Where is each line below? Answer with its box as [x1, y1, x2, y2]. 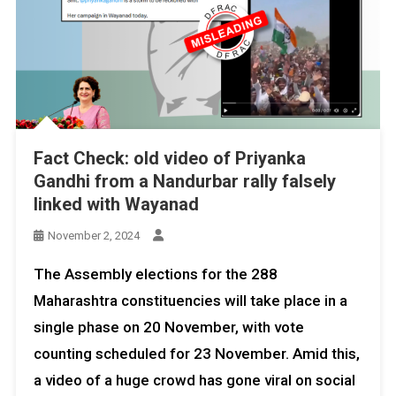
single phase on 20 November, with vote [33, 317, 304, 336]
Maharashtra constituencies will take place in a [33, 291, 347, 309]
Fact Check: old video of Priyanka [33, 147, 306, 169]
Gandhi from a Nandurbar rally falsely [33, 170, 336, 192]
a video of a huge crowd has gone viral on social [33, 370, 355, 389]
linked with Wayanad [33, 193, 199, 215]
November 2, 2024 [47, 228, 140, 242]
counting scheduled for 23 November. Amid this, [33, 344, 360, 362]
